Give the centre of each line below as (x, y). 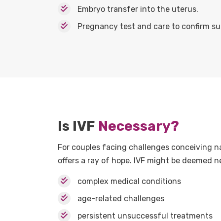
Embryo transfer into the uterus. (138, 9)
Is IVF (78, 126)
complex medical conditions (129, 181)
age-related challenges (121, 198)
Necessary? (139, 126)
